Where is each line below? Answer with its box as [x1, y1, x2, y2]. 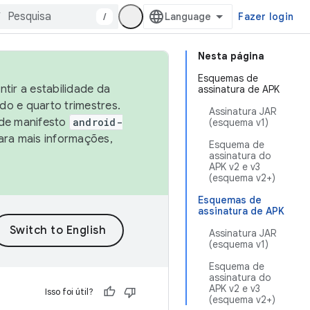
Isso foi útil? [45, 286, 93, 298]
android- [72, 116, 122, 129]
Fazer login [238, 10, 293, 23]
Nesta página [198, 50, 264, 62]
